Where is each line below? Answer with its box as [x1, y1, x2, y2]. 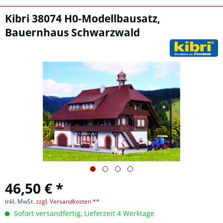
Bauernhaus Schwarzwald [5, 25, 140, 39]
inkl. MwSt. [5, 197, 36, 206]
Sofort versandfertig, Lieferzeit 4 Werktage [12, 209, 154, 218]
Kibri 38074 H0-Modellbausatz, [5, 11, 160, 25]
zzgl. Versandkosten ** [36, 197, 100, 206]
